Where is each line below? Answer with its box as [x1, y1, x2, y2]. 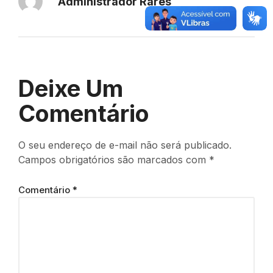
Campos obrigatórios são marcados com [18, 154, 209, 166]
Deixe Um [18, 74, 123, 103]
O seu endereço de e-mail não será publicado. [18, 139, 232, 152]
